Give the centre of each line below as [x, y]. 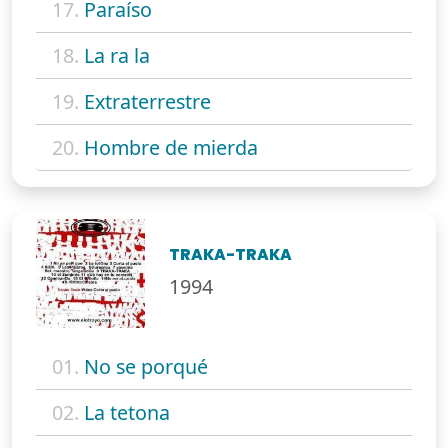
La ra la [117, 55]
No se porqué [146, 367]
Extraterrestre [147, 101]
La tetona [127, 413]
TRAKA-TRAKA [231, 255]
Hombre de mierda [171, 147]
